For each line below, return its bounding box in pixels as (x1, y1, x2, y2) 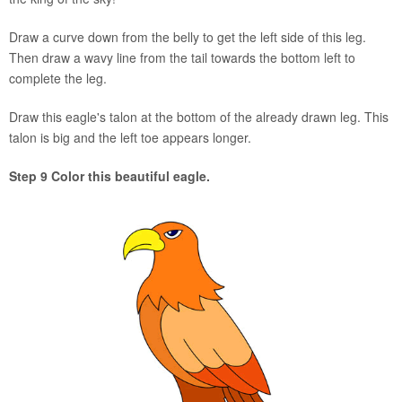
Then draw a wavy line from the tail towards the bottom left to (9, 48, 355, 66)
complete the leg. (9, 68, 107, 87)
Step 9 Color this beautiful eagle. (9, 166, 210, 185)
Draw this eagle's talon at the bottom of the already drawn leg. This (9, 107, 389, 126)
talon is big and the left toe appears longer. (9, 127, 251, 146)
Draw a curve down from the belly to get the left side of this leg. (9, 27, 366, 46)
